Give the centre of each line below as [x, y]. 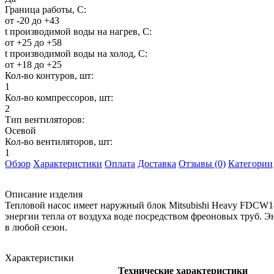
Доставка [157, 163]
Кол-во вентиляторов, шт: [59, 141]
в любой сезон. [36, 227]
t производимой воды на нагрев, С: [78, 31]
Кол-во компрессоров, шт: [59, 97]
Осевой [20, 130]
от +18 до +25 [33, 64]
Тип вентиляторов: [45, 119]
